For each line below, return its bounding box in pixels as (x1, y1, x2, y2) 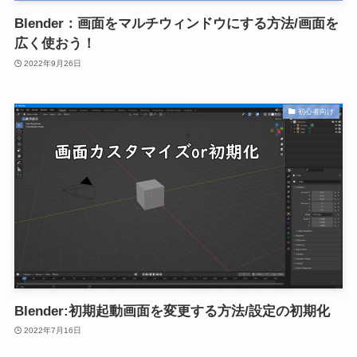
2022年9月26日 (24, 58, 82, 68)
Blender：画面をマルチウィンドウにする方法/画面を (14, 16, 339, 32)
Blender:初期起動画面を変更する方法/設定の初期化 (14, 303, 330, 319)
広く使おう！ (14, 36, 96, 52)
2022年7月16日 (24, 326, 82, 335)
